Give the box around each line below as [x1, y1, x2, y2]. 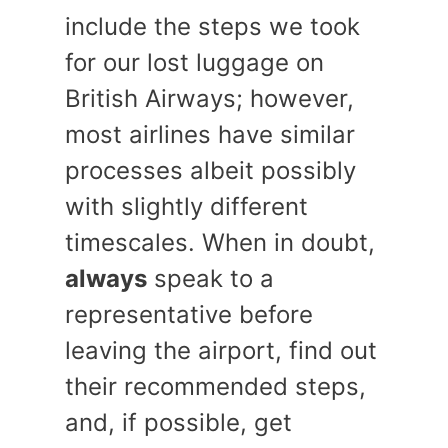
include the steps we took [65, 12, 360, 41]
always [65, 264, 147, 293]
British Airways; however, [65, 84, 354, 113]
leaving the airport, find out [65, 336, 377, 365]
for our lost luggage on [65, 48, 324, 77]
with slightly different [65, 192, 308, 221]
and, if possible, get [65, 408, 292, 437]
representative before [65, 300, 313, 329]
